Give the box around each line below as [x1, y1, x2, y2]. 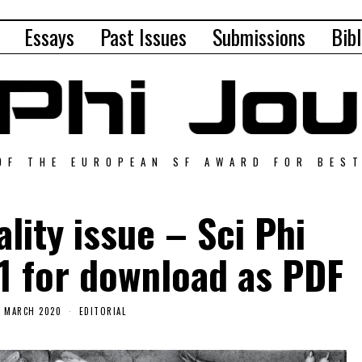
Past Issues [100, 21, 187, 53]
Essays [24, 21, 74, 53]
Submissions [213, 21, 305, 53]
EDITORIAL [78, 304, 127, 318]
